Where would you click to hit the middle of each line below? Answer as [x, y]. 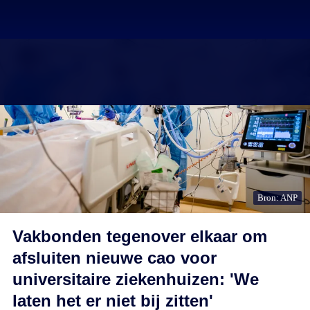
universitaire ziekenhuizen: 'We [136, 279]
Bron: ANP [277, 198]
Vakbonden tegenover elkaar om [140, 236]
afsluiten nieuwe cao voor [115, 258]
